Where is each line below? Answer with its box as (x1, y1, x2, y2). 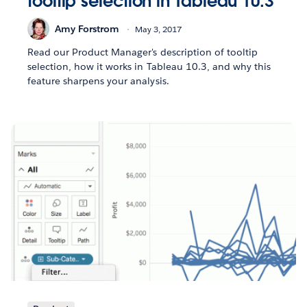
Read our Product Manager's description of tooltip (27, 46, 258, 59)
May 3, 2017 (135, 23, 182, 35)
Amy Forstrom (55, 22, 119, 35)
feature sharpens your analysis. (27, 75, 169, 88)
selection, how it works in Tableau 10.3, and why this (27, 60, 271, 73)
